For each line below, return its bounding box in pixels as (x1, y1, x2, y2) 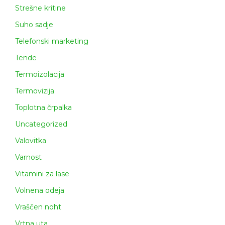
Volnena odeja (15, 186, 64, 195)
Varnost (15, 153, 42, 162)
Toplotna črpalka (15, 103, 72, 113)
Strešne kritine (15, 4, 66, 13)
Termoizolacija (15, 70, 64, 79)
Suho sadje (15, 20, 53, 30)
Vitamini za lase (15, 169, 69, 179)
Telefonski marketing (15, 37, 88, 46)
